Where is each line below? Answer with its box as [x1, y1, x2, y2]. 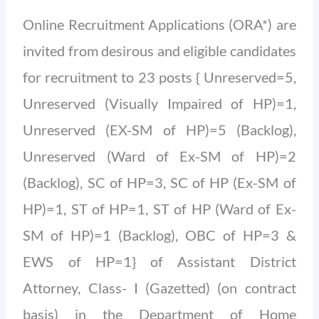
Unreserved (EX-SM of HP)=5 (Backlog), [23, 121, 296, 139]
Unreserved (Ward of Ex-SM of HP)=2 [23, 147, 296, 165]
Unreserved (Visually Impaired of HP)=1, [23, 95, 296, 113]
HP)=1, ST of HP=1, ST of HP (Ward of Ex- [23, 200, 296, 218]
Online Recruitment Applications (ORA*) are [23, 16, 296, 33]
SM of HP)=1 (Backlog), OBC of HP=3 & [23, 226, 296, 244]
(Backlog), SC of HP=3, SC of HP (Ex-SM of [23, 174, 296, 192]
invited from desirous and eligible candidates [23, 42, 296, 60]
